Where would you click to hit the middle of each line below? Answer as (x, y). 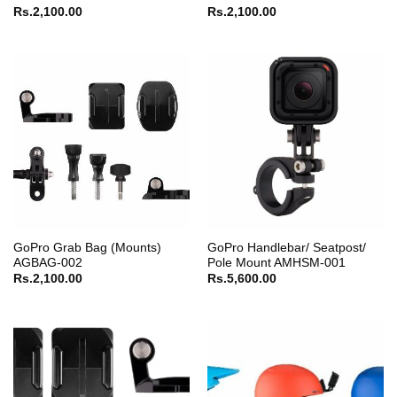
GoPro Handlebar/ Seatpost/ (286, 247)
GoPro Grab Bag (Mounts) (87, 247)
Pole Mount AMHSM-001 (276, 262)
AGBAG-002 (47, 262)
